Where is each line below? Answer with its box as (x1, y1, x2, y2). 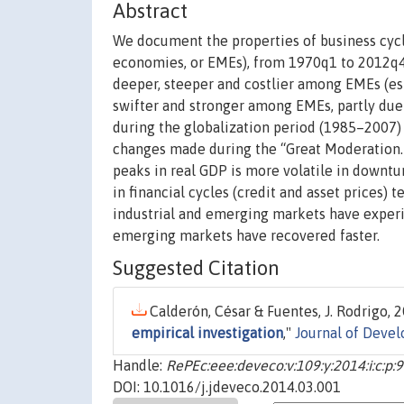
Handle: (113, 357, 166, 374)
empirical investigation (132, 325, 283, 342)
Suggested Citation (113, 256, 280, 280)
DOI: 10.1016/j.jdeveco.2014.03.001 (113, 379, 341, 396)
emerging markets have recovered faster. (113, 227, 380, 244)
